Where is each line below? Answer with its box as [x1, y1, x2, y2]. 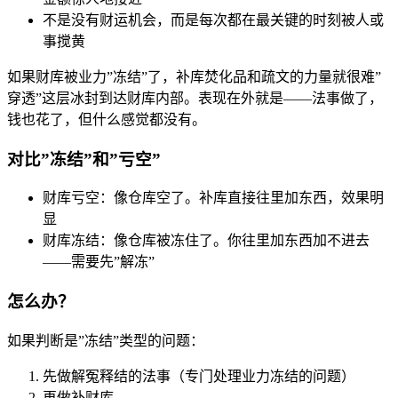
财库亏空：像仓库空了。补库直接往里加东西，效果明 [43, 190, 384, 206]
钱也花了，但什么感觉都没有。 [7, 111, 206, 127]
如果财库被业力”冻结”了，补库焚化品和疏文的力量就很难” [7, 68, 381, 84]
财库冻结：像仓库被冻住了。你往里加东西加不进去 [43, 233, 370, 249]
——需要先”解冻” [43, 254, 155, 270]
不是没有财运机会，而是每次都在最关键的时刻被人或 [43, 12, 384, 28]
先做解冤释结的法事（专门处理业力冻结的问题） [43, 368, 355, 384]
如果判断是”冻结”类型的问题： [7, 332, 204, 348]
